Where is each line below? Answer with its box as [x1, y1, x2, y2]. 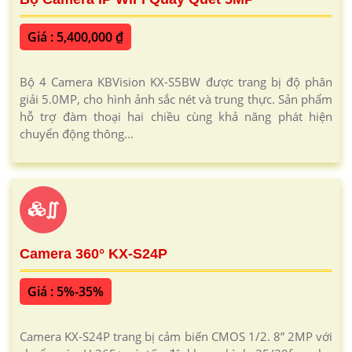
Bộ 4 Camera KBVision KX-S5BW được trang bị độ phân [20, 73, 332, 90]
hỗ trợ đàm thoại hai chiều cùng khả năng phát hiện [20, 108, 332, 124]
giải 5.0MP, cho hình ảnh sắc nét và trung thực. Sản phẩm [20, 90, 332, 107]
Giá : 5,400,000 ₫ [27, 27, 123, 46]
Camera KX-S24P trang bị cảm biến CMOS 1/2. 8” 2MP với [20, 328, 332, 344]
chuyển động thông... [20, 125, 134, 141]
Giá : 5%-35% [27, 282, 104, 300]
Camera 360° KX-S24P [20, 245, 167, 262]
